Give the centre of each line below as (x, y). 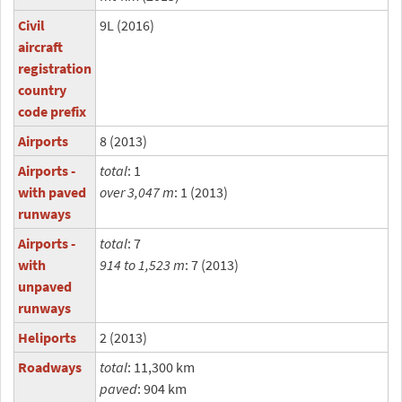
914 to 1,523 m (142, 265)
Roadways (50, 367)
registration (55, 68)
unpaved (45, 286)
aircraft (40, 47)
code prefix (52, 111)
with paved (52, 192)
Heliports (47, 337)
